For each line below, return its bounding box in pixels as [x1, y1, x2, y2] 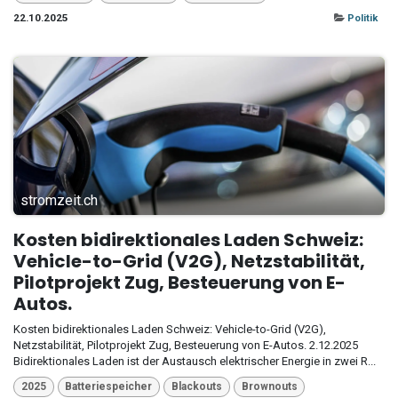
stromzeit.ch [20, 192, 98, 210]
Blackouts [171, 380, 222, 394]
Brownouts [241, 380, 298, 394]
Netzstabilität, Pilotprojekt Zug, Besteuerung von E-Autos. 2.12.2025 [13, 338, 358, 353]
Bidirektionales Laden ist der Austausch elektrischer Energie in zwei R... [13, 354, 376, 369]
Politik [347, 12, 378, 25]
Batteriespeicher [65, 380, 153, 394]
